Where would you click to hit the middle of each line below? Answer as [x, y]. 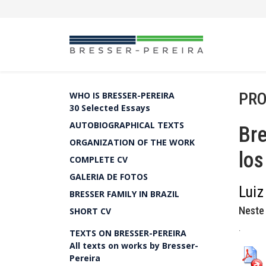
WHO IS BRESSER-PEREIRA [122, 95]
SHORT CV [90, 211]
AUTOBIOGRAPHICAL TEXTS [127, 125]
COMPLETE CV [99, 159]
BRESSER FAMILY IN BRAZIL [124, 194]
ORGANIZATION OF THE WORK [132, 142]
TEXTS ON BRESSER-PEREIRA [128, 233]
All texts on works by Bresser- [134, 246]
